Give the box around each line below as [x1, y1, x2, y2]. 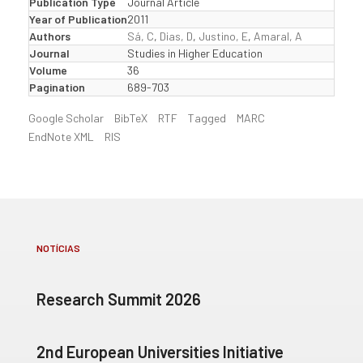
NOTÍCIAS [36, 242, 80, 254]
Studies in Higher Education [127, 46, 263, 60]
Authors [29, 29, 70, 43]
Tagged [188, 111, 226, 125]
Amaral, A [254, 29, 302, 43]
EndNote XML [28, 130, 94, 143]
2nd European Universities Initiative [36, 342, 284, 361]
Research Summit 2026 [36, 289, 201, 309]
